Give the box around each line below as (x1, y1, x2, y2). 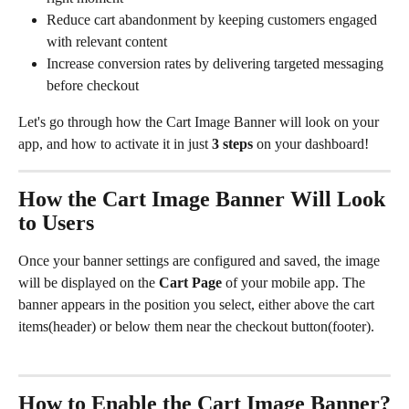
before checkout (47, 77, 139, 93)
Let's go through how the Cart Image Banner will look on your (18, 113, 383, 130)
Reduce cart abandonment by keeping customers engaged (47, 11, 381, 27)
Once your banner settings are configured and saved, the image (18, 252, 383, 268)
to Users (18, 210, 94, 235)
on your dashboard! (253, 135, 372, 152)
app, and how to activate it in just (18, 135, 212, 152)
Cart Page (159, 274, 222, 290)
